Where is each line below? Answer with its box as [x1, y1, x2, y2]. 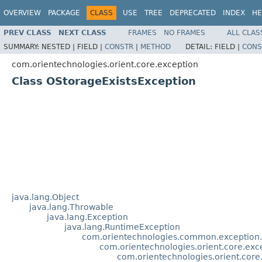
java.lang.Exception [47, 212, 128, 222]
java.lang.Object [12, 192, 79, 202]
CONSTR [105, 42, 133, 51]
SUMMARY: [4, 42, 42, 51]
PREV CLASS [4, 28, 51, 37]
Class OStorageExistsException [12, 74, 196, 87]
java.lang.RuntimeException [64, 222, 180, 232]
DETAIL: [185, 42, 215, 51]
